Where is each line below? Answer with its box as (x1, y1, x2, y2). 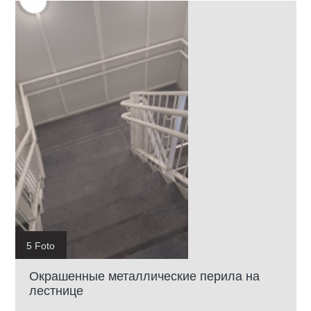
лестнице (29, 283, 83, 298)
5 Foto (26, 239, 55, 251)
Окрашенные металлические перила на (29, 269, 260, 283)
